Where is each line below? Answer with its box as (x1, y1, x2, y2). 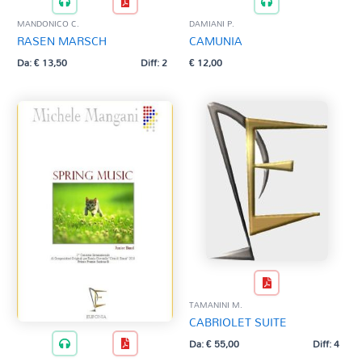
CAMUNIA (189, 29, 242, 52)
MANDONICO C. (17, 15, 80, 32)
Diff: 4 (312, 333, 339, 353)
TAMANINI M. (189, 297, 242, 314)
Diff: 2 (141, 52, 167, 72)
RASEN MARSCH (17, 29, 107, 52)
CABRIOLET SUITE (189, 311, 287, 334)
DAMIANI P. (189, 15, 234, 32)
